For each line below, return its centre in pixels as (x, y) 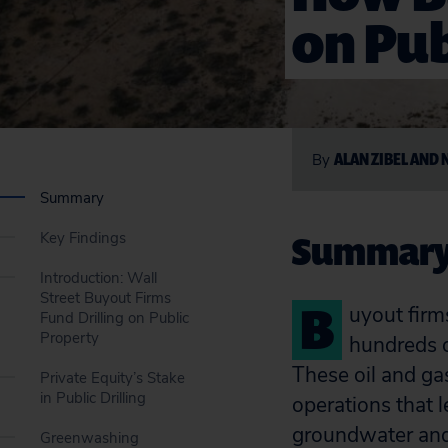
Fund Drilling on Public (114, 318)
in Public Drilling (93, 398)
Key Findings (83, 238)
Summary (72, 198)
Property (69, 338)
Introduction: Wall (98, 278)
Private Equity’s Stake (112, 378)
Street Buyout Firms (105, 298)
